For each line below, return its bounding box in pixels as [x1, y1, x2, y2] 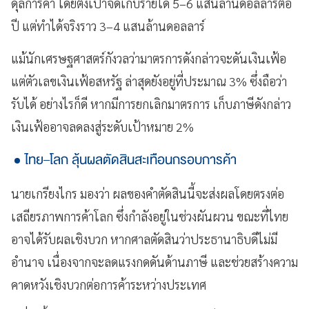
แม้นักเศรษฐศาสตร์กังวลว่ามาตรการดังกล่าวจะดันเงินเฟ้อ [11, 50, 286, 66]
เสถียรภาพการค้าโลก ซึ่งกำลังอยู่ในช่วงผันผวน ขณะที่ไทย [11, 208, 288, 224]
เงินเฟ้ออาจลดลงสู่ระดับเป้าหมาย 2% [11, 118, 194, 134]
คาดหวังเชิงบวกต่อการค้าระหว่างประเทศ [11, 276, 206, 292]
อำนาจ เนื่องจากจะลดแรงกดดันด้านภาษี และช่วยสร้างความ [11, 253, 298, 270]
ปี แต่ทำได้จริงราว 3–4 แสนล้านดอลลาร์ [11, 17, 205, 34]
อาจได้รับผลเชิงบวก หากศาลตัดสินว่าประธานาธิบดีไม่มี [11, 230, 277, 247]
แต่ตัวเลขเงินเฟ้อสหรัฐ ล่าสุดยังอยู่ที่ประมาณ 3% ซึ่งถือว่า [11, 72, 287, 89]
